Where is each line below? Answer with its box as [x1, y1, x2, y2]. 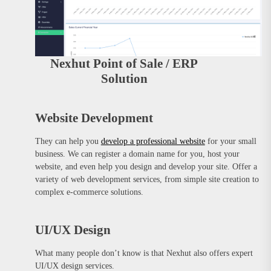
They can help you [34, 136, 101, 146]
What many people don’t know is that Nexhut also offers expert [34, 248, 253, 258]
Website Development [34, 110, 153, 125]
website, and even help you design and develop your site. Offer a [34, 162, 257, 171]
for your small [204, 136, 256, 146]
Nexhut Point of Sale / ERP [50, 56, 198, 71]
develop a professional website [100, 136, 205, 146]
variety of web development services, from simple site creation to [34, 174, 259, 184]
